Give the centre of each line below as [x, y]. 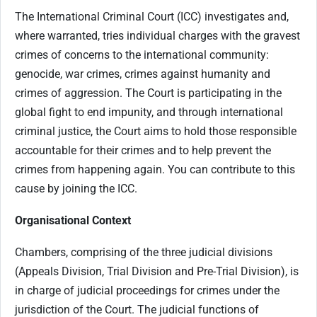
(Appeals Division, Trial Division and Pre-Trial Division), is [157, 271]
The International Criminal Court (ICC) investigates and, [152, 16]
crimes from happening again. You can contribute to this [155, 169]
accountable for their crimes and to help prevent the [143, 150]
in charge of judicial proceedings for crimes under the [147, 290]
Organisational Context [73, 220]
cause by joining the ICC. [76, 188]
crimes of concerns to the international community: [142, 54]
